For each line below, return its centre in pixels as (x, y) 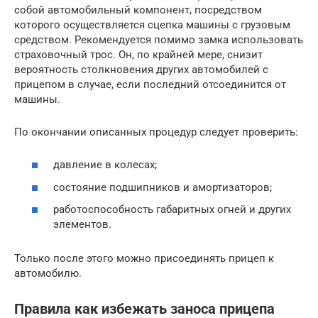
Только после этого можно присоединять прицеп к (144, 258)
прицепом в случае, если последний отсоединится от (150, 84)
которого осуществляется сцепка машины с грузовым (152, 24)
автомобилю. (48, 273)
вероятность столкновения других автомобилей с (141, 69)
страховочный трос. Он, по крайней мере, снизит (138, 54)
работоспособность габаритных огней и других (172, 209)
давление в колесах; (105, 165)
